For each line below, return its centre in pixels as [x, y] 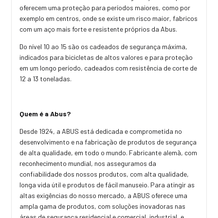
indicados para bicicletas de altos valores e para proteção [106, 57]
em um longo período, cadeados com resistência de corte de [108, 68]
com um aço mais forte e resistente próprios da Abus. [98, 29]
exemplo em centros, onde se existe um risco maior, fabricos [109, 18]
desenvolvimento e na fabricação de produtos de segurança [108, 142]
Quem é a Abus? [45, 113]
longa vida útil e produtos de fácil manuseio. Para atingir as [107, 184]
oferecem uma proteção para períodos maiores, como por [105, 7]
